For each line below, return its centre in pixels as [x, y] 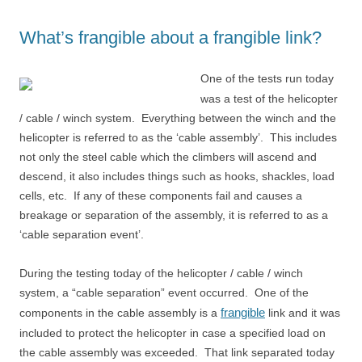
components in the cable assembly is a [120, 313]
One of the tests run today [267, 78]
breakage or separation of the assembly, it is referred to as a [174, 215]
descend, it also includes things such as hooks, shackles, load [177, 176]
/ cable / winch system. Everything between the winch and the [178, 118]
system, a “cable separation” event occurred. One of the [164, 293]
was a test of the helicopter [269, 99]
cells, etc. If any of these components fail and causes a [161, 196]
